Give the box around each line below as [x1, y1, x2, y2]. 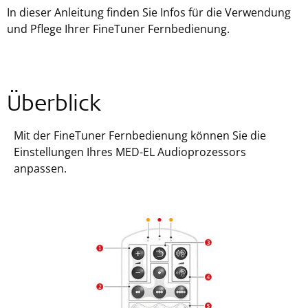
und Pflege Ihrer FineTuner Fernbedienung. [7, 21, 230, 36]
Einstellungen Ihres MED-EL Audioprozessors [14, 144, 246, 159]
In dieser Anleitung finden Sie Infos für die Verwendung [7, 5, 291, 20]
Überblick [7, 95, 101, 117]
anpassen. [14, 161, 67, 176]
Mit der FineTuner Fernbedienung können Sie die [14, 128, 266, 143]
